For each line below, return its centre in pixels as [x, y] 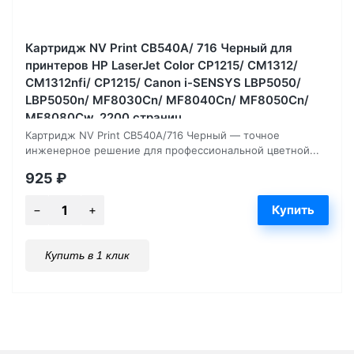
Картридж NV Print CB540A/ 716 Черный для [159, 47]
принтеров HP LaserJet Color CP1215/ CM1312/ [162, 65]
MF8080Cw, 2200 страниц [104, 117]
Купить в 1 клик [87, 255]
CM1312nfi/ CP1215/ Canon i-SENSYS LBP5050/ [163, 82]
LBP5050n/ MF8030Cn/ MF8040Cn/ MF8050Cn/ [167, 100]
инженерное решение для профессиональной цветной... [172, 150]
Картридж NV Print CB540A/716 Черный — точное [153, 135]
